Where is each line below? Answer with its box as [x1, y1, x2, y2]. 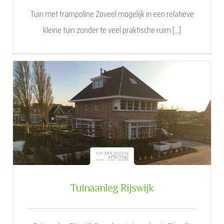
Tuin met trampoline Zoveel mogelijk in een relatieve [30, 7, 194, 21]
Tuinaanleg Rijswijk [70, 180, 153, 198]
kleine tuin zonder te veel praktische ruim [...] [43, 23, 181, 37]
